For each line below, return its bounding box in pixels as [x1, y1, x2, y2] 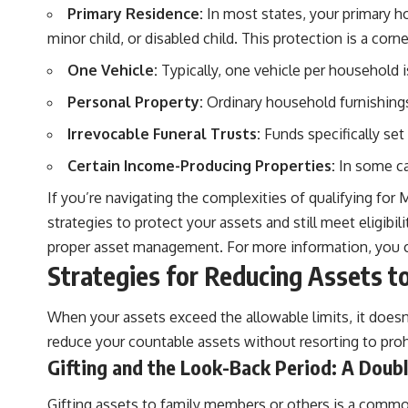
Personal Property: [67, 93, 203, 112]
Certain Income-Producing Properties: [67, 157, 335, 176]
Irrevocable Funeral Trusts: [67, 125, 260, 144]
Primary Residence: [67, 5, 203, 24]
